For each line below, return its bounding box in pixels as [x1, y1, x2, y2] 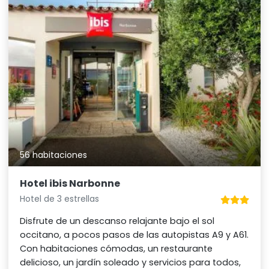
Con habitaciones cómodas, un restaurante [20, 243, 213, 255]
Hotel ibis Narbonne [20, 177, 121, 191]
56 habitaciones [20, 149, 88, 162]
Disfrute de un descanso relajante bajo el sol [20, 215, 215, 228]
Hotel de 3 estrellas [20, 193, 100, 205]
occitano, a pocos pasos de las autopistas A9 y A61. [20, 229, 249, 241]
